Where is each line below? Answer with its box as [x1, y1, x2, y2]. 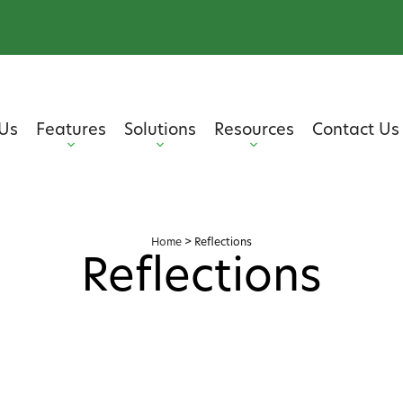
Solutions [123, 122, 196, 139]
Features [35, 122, 106, 139]
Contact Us [311, 122, 399, 139]
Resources [213, 122, 294, 139]
